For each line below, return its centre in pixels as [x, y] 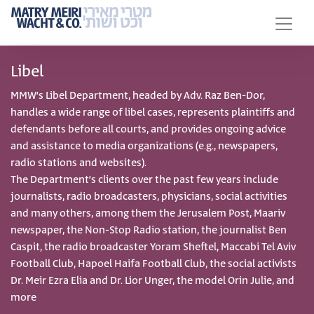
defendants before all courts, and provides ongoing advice [148, 129]
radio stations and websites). [78, 163]
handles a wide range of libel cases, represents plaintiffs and [153, 112]
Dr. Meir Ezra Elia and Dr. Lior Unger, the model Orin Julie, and [152, 281]
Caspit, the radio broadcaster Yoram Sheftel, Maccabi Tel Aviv [153, 247]
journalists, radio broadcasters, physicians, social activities [149, 197]
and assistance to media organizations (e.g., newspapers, [144, 146]
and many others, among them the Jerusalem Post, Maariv [148, 213]
